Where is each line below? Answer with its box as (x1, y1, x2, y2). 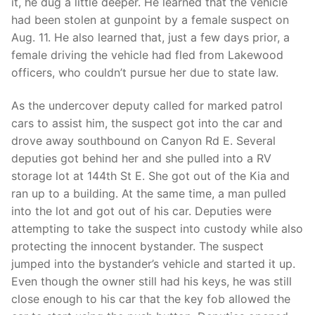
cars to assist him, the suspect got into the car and (11, 116, 283, 131)
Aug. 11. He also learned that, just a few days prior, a (11, 30, 290, 44)
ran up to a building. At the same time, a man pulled (11, 186, 286, 201)
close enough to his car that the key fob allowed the (11, 292, 290, 307)
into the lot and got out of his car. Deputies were (11, 204, 271, 219)
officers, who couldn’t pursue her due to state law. (11, 65, 278, 79)
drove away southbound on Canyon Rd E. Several (11, 134, 276, 148)
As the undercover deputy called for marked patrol (11, 98, 283, 113)
